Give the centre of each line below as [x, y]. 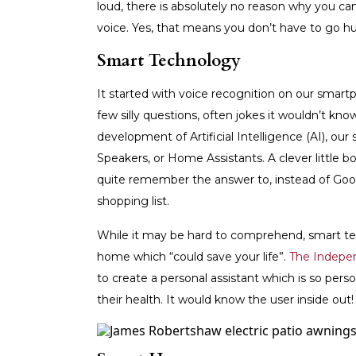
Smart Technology [169, 61]
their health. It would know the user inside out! [225, 300]
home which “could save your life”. [193, 257]
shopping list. [133, 201]
